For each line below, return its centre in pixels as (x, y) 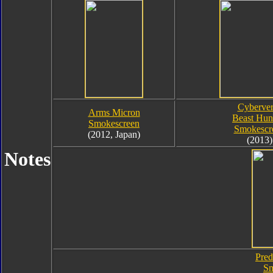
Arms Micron (114, 112)
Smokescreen (114, 123)
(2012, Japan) (114, 134)
